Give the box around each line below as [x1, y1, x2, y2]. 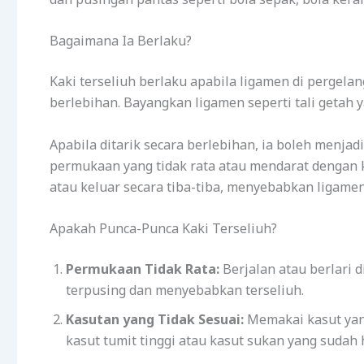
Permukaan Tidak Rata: [66, 260, 219, 279]
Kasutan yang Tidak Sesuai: [66, 310, 244, 329]
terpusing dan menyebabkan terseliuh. [66, 281, 304, 300]
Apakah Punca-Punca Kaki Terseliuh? [50, 219, 277, 238]
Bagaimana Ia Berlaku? [50, 32, 192, 50]
